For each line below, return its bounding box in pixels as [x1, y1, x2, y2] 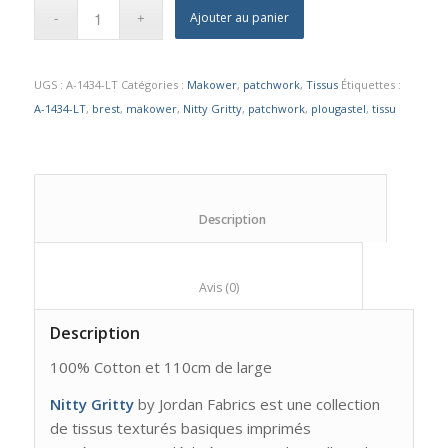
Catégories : [120, 77, 187, 93]
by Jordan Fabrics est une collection [133, 393, 380, 414]
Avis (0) [238, 279, 343, 297]
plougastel [310, 101, 366, 117]
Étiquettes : [340, 77, 401, 93]
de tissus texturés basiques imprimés [49, 417, 311, 438]
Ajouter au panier [190, 9, 290, 27]
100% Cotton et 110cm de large [49, 356, 272, 377]
